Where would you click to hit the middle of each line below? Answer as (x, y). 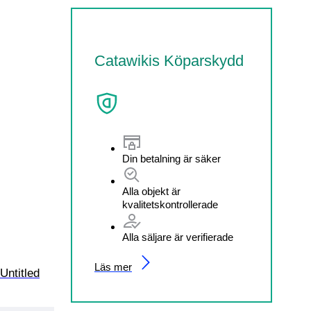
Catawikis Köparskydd (169, 61)
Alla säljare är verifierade (178, 237)
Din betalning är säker (171, 159)
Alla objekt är (151, 192)
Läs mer (113, 267)
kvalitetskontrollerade (170, 205)
